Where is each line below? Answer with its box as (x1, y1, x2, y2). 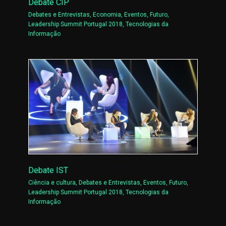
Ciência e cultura (28, 179, 76, 186)
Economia (93, 11, 122, 19)
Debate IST (28, 165, 69, 175)
